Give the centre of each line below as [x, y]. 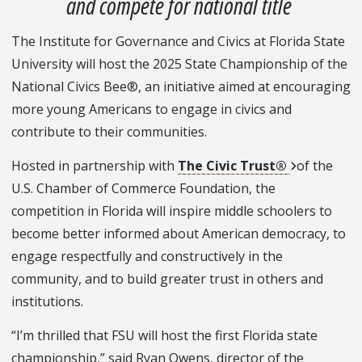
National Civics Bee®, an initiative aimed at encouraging [181, 86]
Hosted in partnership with [95, 165]
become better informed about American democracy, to [179, 233]
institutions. [48, 301]
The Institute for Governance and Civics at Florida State [178, 41]
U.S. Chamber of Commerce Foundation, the [143, 188]
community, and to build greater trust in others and [167, 278]
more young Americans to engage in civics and [152, 109]
